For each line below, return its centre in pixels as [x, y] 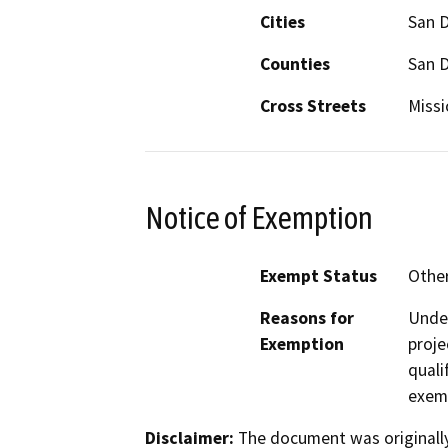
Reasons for [307, 318]
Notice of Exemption [259, 217]
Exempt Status [318, 276]
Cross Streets [313, 105]
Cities [282, 21]
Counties [295, 63]
